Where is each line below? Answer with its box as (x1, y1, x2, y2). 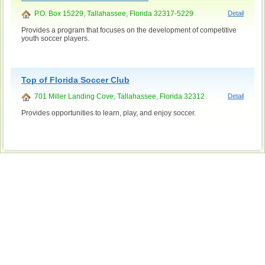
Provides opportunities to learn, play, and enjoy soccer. (21, 108, 196, 117)
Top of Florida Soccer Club (21, 75, 130, 85)
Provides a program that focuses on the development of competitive (21, 26, 237, 35)
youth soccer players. (21, 34, 89, 43)
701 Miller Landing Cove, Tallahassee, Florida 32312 (31, 92, 205, 101)
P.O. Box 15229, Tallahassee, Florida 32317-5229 (31, 9, 193, 18)
